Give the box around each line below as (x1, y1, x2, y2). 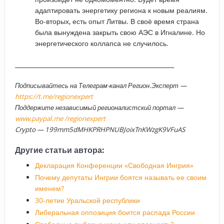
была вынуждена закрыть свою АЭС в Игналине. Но (34, 27, 205, 37)
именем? (34, 183, 64, 193)
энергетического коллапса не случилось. (34, 38, 168, 48)
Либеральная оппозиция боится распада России (34, 207, 195, 217)
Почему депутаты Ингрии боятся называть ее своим (34, 172, 206, 182)
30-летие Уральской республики (34, 195, 140, 205)
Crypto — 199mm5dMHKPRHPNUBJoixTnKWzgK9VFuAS (14, 124, 185, 134)
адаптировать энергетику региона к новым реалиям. (34, 5, 207, 15)
